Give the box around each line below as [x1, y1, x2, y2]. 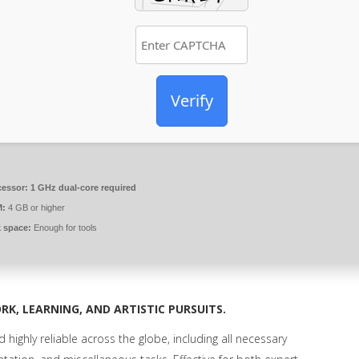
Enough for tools [31, 223, 97, 232]
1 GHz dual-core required [28, 183, 136, 192]
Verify [170, 90, 213, 111]
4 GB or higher [6, 203, 65, 212]
